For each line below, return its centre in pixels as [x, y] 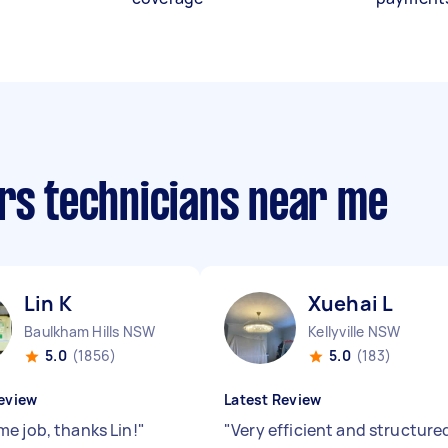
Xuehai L [351, 303]
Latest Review [273, 399]
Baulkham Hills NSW [90, 331]
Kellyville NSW [354, 331]
